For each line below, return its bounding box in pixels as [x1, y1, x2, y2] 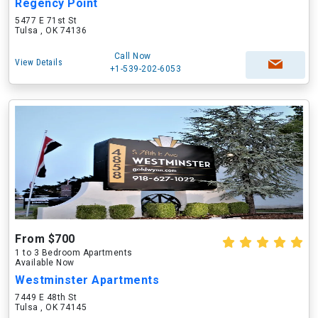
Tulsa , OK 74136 [15, 26, 87, 35]
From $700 [15, 232, 75, 246]
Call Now [114, 51, 151, 61]
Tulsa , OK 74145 [15, 302, 87, 312]
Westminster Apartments [15, 273, 159, 287]
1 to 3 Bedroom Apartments [15, 248, 133, 258]
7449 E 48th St [15, 292, 77, 302]
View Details [15, 57, 62, 67]
